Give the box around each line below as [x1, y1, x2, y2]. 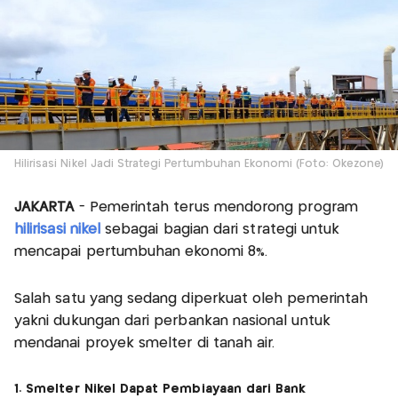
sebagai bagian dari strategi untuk [100, 222, 340, 236]
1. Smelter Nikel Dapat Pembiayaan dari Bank [14, 382, 306, 395]
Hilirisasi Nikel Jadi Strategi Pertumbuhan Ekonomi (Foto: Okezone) [13, 158, 385, 169]
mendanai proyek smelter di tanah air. [14, 336, 275, 350]
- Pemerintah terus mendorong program [74, 200, 358, 214]
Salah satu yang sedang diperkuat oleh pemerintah [14, 291, 369, 306]
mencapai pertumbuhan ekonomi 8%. [14, 244, 268, 259]
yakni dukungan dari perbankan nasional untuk [14, 314, 330, 328]
